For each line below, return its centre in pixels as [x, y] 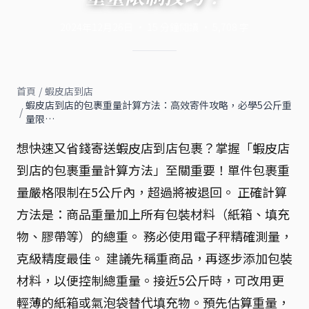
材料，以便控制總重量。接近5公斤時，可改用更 [150, 280]
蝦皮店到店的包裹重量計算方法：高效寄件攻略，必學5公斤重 [159, 105]
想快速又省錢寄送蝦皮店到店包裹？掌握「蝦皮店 [153, 148]
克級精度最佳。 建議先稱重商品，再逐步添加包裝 [154, 258]
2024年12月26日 [97, 27]
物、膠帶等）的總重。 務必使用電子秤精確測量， [154, 236]
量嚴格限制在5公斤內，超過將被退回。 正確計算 [152, 192]
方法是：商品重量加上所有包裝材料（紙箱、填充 [153, 214]
